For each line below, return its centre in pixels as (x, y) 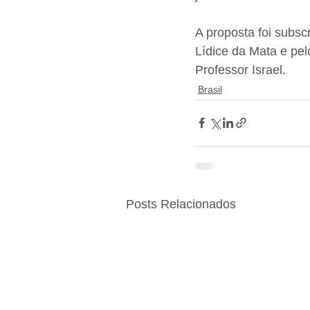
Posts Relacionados (181, 204)
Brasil (210, 89)
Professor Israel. (240, 70)
